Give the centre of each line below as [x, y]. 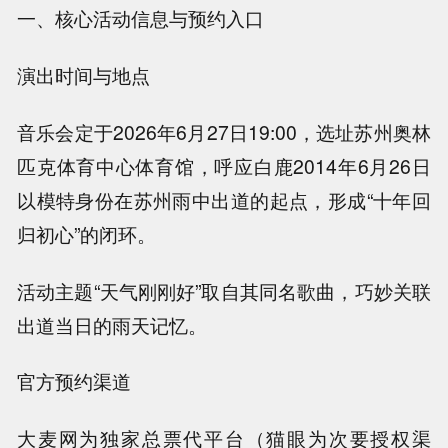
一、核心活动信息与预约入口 [141, 18]
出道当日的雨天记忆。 [112, 324]
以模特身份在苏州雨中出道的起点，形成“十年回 [224, 199]
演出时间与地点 [84, 75]
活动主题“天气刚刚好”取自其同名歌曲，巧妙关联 [224, 290]
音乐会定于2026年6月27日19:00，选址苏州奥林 [224, 131]
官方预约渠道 [74, 381]
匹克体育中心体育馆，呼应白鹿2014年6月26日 [224, 165]
